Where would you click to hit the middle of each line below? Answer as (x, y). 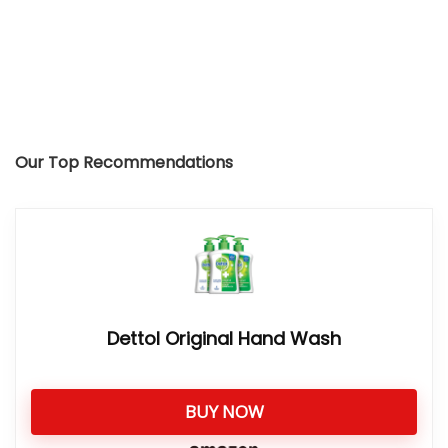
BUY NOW (224, 411)
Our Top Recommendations (126, 162)
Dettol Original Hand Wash (224, 338)
